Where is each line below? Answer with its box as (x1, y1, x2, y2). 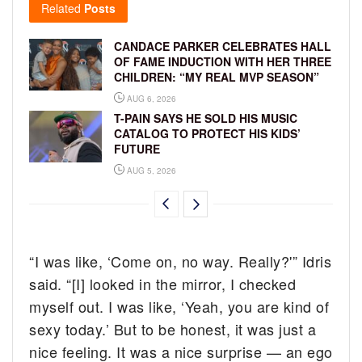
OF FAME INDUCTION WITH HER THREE (114, 53, 331, 69)
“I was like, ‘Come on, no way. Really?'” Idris (29, 250, 332, 271)
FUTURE (114, 140, 160, 157)
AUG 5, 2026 (124, 164, 176, 176)
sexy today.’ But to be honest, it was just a (29, 318, 317, 339)
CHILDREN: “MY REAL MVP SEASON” (114, 68, 319, 85)
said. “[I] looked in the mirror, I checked (29, 272, 297, 294)
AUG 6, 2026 (124, 92, 176, 104)
